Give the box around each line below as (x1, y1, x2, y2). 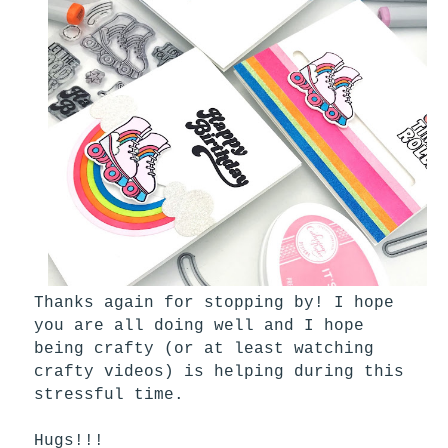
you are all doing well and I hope (34, 316, 365, 335)
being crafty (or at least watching (34, 339, 375, 358)
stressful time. (34, 385, 195, 404)
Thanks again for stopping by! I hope (34, 293, 395, 312)
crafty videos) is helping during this (34, 362, 405, 381)
